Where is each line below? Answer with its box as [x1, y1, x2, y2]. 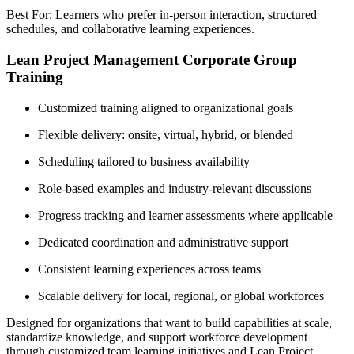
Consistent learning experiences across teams [38, 262, 261, 276]
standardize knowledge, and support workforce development [6, 330, 307, 344]
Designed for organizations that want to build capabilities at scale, [6, 315, 332, 330]
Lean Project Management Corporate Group [6, 51, 297, 68]
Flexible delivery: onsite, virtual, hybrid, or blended [38, 127, 293, 141]
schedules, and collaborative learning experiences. [6, 22, 254, 36]
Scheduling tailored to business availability [38, 154, 250, 168]
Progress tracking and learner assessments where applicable [38, 208, 333, 222]
